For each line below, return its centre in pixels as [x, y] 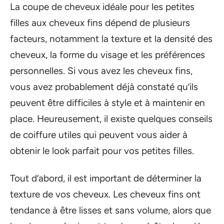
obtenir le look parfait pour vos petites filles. [102, 151]
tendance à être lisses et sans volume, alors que [110, 210]
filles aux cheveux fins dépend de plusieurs [100, 23]
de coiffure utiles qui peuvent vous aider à [99, 135]
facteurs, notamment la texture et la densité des [111, 39]
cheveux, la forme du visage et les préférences [107, 55]
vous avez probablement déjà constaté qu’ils [104, 87]
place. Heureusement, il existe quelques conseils [111, 119]
